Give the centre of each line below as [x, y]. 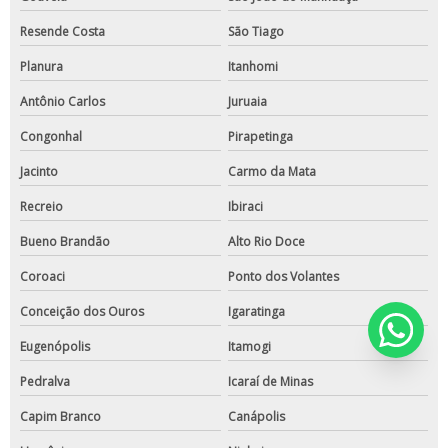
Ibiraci [245, 207]
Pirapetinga [260, 137]
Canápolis [256, 417]
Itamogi [249, 347]
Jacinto [39, 172]
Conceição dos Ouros [82, 312]
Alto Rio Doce [266, 242]
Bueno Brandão [65, 242]
